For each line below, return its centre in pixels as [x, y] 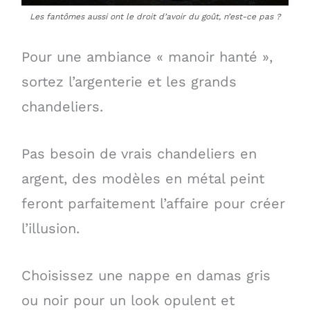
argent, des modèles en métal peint [143, 179]
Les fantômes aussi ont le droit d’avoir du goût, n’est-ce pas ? [155, 17]
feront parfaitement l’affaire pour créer [153, 204]
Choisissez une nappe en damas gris [146, 276]
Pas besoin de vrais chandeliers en [139, 154]
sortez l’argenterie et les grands [129, 82]
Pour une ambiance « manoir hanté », [147, 57]
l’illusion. [50, 229]
